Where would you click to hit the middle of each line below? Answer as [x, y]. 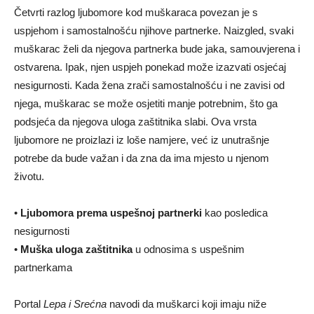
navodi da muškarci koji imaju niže [186, 303]
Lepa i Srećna [75, 303]
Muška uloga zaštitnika [76, 249]
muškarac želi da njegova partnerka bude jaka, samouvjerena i [157, 48]
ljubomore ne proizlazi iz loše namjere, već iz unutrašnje [142, 139]
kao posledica [235, 212]
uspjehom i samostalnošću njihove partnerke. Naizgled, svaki [154, 30]
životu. [29, 176]
